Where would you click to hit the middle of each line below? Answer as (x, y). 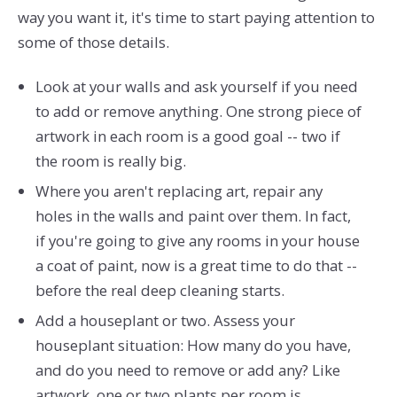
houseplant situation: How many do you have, (193, 346)
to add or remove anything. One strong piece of (198, 112)
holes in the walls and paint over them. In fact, (193, 216)
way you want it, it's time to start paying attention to (196, 17)
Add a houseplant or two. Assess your (165, 321)
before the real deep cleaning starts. (160, 291)
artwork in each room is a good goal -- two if (187, 136)
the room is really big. (112, 161)
